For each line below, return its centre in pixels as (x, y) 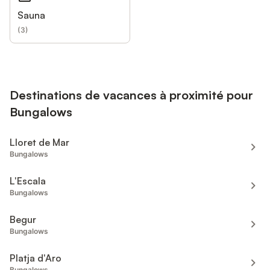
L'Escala (28, 181)
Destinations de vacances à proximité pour (131, 95)
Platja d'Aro (36, 258)
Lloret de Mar (39, 143)
